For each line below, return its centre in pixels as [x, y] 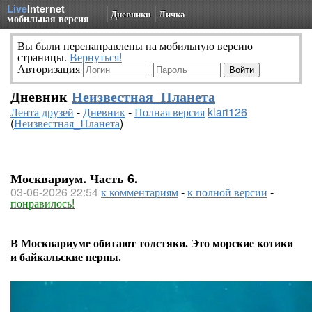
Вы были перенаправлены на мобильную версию [135, 46]
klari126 [227, 112]
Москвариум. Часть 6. [74, 178]
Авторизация [50, 69]
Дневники [131, 14]
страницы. [44, 57]
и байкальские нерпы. [66, 257]
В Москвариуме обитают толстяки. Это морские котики [152, 243]
